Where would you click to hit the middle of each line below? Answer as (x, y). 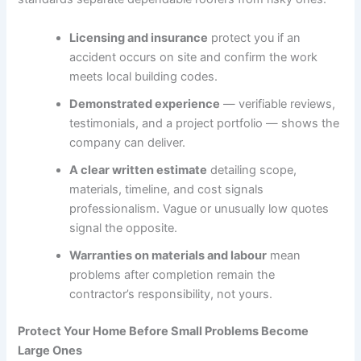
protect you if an (255, 37)
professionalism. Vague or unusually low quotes (199, 208)
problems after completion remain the (172, 274)
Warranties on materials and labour (168, 255)
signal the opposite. (124, 228)
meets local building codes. (144, 76)
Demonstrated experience (145, 104)
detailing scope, (252, 170)
